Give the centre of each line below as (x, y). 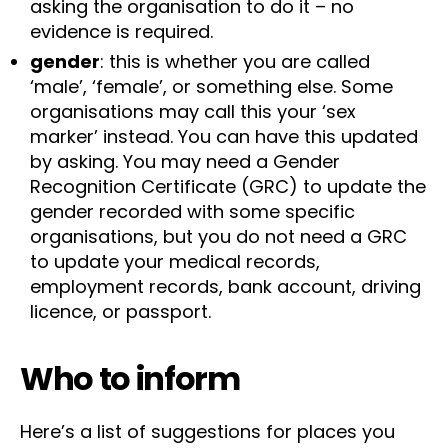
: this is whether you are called (235, 61)
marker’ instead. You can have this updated (224, 136)
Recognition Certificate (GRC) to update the (228, 186)
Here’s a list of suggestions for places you (207, 431)
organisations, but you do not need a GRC (218, 236)
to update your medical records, (175, 261)
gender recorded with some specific (192, 211)
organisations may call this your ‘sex (193, 111)
